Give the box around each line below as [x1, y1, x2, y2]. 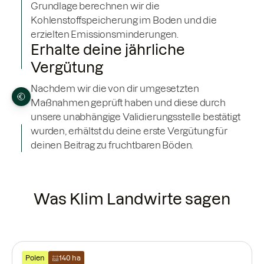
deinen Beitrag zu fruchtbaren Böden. [31, 140, 194, 151]
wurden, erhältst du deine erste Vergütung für [31, 126, 227, 137]
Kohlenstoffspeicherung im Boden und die [31, 15, 217, 26]
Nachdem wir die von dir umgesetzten [31, 83, 199, 94]
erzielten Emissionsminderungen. [31, 29, 179, 40]
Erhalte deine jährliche [31, 42, 185, 58]
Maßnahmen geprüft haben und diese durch [31, 97, 226, 108]
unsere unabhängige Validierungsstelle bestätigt [31, 111, 240, 123]
